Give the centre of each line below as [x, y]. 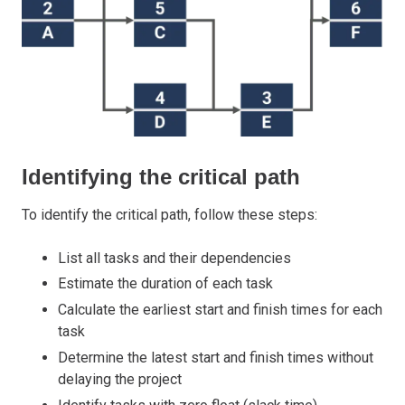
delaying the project [120, 380]
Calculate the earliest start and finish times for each [220, 310]
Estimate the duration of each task [165, 284]
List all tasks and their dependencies [174, 258]
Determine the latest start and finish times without [216, 358]
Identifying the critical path [161, 176]
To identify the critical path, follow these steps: [170, 214]
